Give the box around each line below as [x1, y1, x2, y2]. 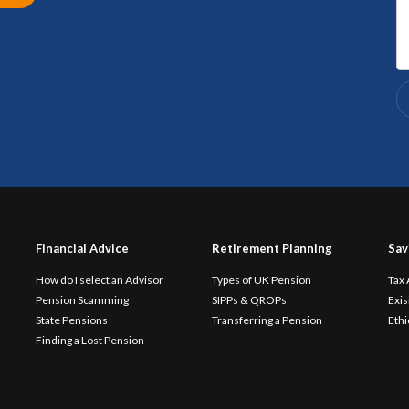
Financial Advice [35, 241, 129, 256]
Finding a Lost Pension [35, 333, 144, 347]
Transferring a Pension [211, 313, 322, 327]
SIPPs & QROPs [211, 293, 287, 307]
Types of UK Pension [211, 273, 311, 287]
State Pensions [35, 313, 108, 327]
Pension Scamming [35, 293, 129, 307]
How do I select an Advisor [35, 273, 163, 287]
